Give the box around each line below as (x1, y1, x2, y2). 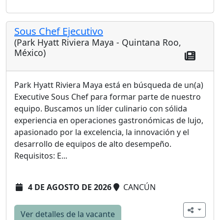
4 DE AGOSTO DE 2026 (28, 181, 111, 192)
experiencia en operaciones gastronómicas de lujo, (14, 114, 203, 126)
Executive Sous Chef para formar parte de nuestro (14, 91, 201, 102)
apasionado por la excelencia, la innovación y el (14, 126, 189, 137)
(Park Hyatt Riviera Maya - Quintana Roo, (14, 36, 181, 48)
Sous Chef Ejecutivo (14, 24, 103, 38)
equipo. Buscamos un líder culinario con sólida (14, 103, 187, 114)
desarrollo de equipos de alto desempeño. (14, 138, 171, 149)
